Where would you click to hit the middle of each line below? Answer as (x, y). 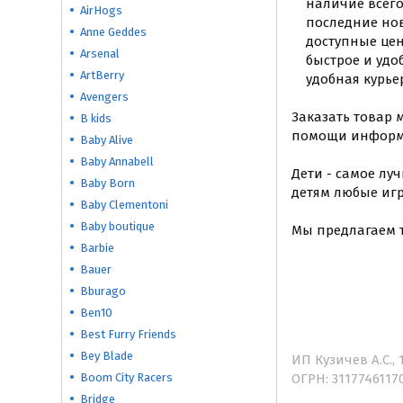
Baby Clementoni (124, 205)
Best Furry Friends (128, 334)
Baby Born (107, 183)
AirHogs (101, 10)
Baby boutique (117, 226)
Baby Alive (107, 140)
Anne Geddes (113, 32)
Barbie (97, 248)
